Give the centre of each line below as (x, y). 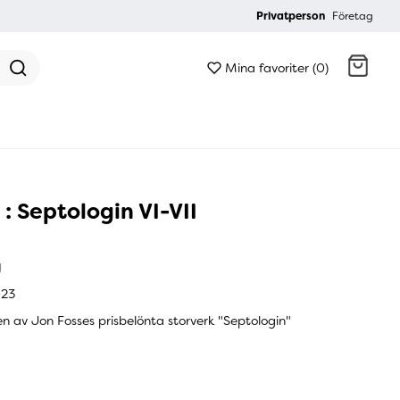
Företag (353, 16)
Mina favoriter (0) (276, 67)
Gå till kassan (212, 139)
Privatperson (291, 16)
